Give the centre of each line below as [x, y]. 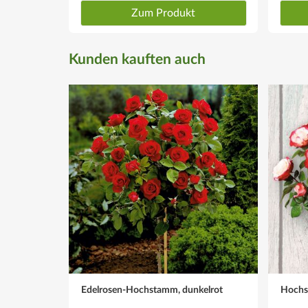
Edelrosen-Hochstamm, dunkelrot [152, 290]
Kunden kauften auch [137, 59]
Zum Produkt [163, 13]
